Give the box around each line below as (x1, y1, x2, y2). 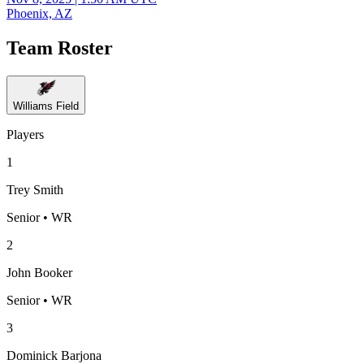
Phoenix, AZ (6, 6, 72, 20)
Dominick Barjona (6, 348, 102, 362)
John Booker (6, 265, 72, 279)
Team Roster (6, 37, 113, 58)
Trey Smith (6, 182, 63, 197)
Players (6, 127, 44, 141)
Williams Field (13, 99, 79, 112)
